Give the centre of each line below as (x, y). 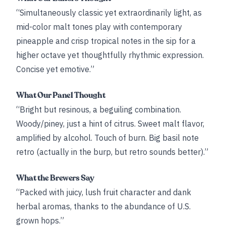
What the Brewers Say (55, 178)
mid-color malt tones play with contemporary (99, 27)
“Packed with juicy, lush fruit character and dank (104, 192)
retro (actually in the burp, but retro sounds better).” (112, 152)
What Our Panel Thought (61, 95)
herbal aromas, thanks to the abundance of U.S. (103, 206)
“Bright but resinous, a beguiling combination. (99, 109)
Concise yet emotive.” (55, 69)
